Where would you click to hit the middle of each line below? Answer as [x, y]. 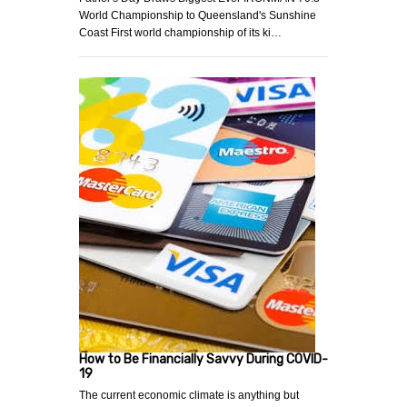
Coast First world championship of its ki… [180, 32]
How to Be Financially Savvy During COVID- [203, 359]
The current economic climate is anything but [189, 395]
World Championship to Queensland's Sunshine [198, 15]
